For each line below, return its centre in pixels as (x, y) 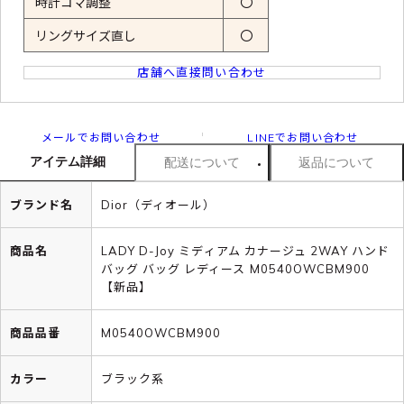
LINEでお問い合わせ (303, 137)
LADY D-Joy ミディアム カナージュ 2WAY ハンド (246, 250)
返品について (337, 162)
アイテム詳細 (67, 161)
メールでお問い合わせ (101, 137)
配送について (202, 162)
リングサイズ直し (86, 36)
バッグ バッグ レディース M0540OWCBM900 (236, 268)
